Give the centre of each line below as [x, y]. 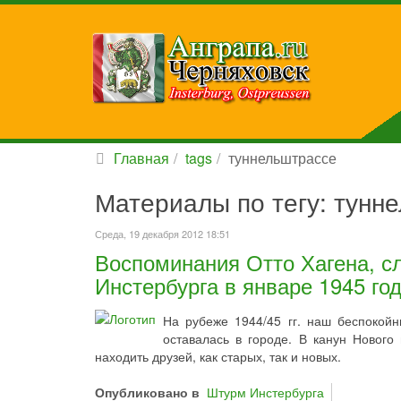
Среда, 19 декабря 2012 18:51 [162, 234]
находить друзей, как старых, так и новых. [218, 356]
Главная [141, 158]
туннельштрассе [282, 158]
